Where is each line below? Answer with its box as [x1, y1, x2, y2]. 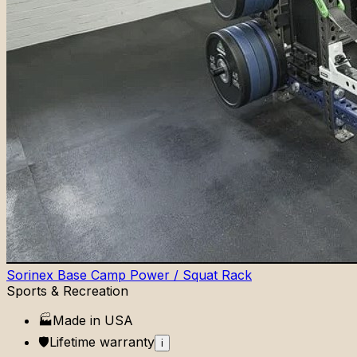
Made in [53, 312, 104, 328]
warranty [96, 333, 155, 350]
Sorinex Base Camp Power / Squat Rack [6, 266, 252, 283]
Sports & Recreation [6, 282, 128, 299]
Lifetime [49, 333, 96, 350]
